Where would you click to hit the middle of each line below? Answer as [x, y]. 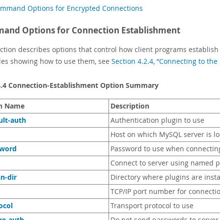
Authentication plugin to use [157, 120]
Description [130, 106]
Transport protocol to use [152, 206]
